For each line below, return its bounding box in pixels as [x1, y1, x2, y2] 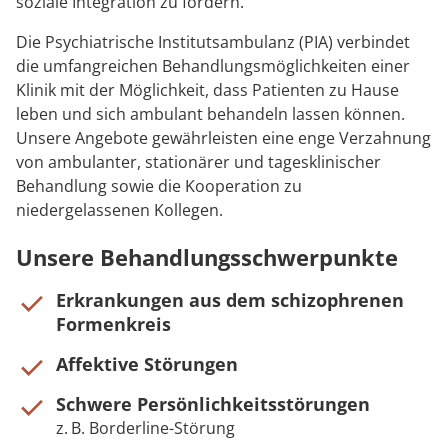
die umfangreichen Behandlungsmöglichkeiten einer [16, 55, 410, 78]
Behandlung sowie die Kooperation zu [16, 175, 302, 198]
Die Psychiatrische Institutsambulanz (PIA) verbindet [16, 31, 410, 54]
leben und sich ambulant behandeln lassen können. [16, 103, 405, 126]
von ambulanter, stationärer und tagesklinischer [16, 151, 381, 174]
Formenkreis [56, 312, 171, 337]
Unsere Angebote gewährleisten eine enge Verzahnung [16, 127, 431, 150]
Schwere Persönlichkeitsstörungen [56, 392, 370, 417]
